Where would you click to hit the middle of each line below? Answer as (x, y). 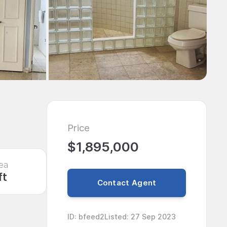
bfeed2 (91, 216)
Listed (116, 216)
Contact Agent (127, 183)
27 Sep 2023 (153, 216)
